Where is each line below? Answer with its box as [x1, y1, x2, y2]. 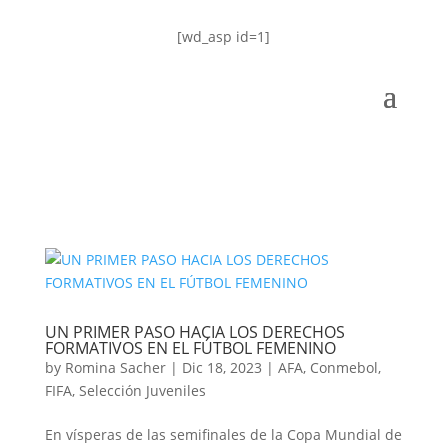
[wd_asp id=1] [177, 27, 271, 46]
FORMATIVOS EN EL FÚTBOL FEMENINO [44, 337, 336, 359]
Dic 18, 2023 [181, 358, 262, 377]
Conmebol [309, 358, 378, 377]
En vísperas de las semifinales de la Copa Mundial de [44, 425, 402, 444]
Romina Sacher [64, 358, 166, 377]
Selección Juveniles [78, 381, 206, 400]
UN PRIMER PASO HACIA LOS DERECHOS [44, 321, 345, 343]
